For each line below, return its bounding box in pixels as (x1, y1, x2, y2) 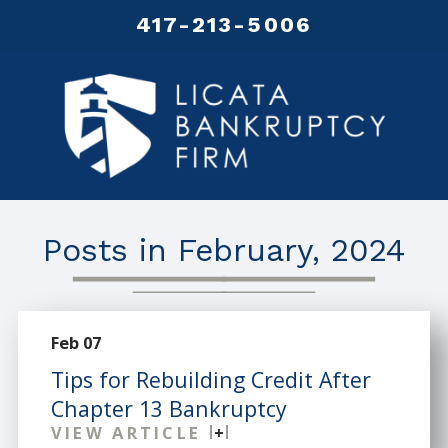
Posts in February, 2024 (42, 231, 406, 270)
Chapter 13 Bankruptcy (50, 393, 287, 423)
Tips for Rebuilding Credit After (50, 364, 371, 394)
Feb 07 (50, 331, 101, 355)
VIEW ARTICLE (50, 420, 202, 444)
